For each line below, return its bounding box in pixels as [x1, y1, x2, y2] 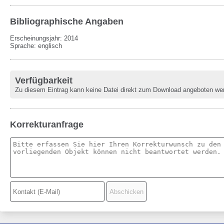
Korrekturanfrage [10, 119, 83, 129]
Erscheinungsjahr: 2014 [10, 34, 78, 42]
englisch [38, 42, 62, 49]
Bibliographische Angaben [10, 16, 123, 26]
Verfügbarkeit [15, 75, 72, 85]
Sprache [10, 42, 34, 49]
